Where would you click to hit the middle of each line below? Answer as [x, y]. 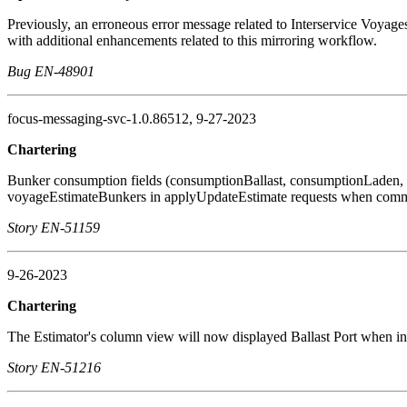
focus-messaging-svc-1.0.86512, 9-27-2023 [132, 118]
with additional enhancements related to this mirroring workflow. [192, 40]
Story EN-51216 [54, 367]
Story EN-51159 [54, 227]
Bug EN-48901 [51, 71]
